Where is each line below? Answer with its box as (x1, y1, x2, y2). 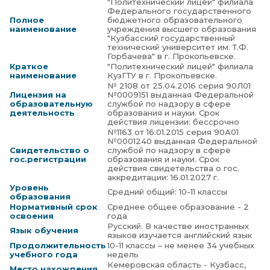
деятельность (10, 108, 75, 118)
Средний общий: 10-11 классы (107, 187, 230, 196)
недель (107, 250, 139, 259)
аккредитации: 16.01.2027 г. (107, 172, 219, 182)
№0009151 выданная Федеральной (107, 90, 254, 99)
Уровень (10, 183, 49, 192)
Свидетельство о (10, 145, 89, 155)
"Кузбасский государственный (107, 33, 235, 43)
